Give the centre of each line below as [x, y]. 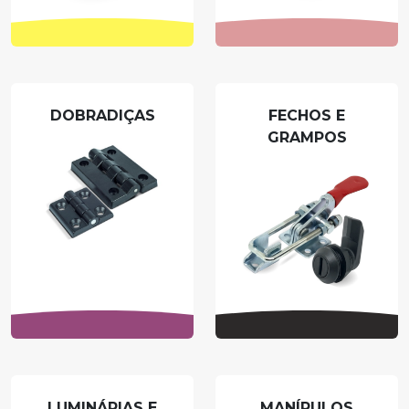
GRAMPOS [307, 138]
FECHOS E [307, 116]
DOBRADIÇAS [102, 116]
